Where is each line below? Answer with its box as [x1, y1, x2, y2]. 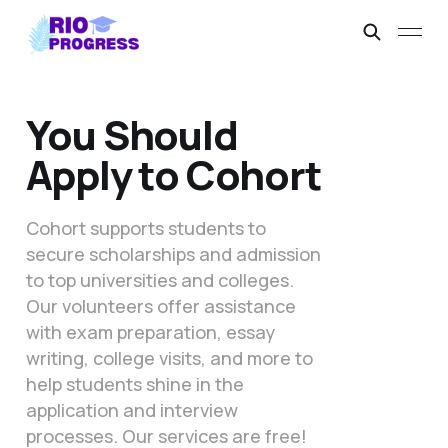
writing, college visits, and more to [25, 346, 313, 371]
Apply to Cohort [25, 147, 322, 203]
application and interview [25, 398, 238, 423]
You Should [25, 107, 238, 163]
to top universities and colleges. [25, 268, 294, 293]
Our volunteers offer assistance [25, 294, 296, 319]
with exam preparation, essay [25, 320, 275, 345]
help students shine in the [25, 372, 244, 397]
